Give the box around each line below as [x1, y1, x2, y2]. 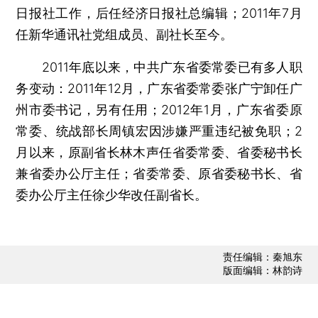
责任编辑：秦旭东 [222, 251, 302, 263]
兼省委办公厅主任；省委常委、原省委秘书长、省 [16, 165, 302, 181]
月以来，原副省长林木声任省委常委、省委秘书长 [16, 144, 302, 160]
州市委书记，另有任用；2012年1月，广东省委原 [16, 102, 302, 117]
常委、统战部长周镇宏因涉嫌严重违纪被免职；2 [16, 123, 302, 138]
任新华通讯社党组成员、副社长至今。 [16, 26, 234, 42]
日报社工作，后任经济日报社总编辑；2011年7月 [16, 5, 302, 21]
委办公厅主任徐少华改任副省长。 [16, 187, 208, 202]
